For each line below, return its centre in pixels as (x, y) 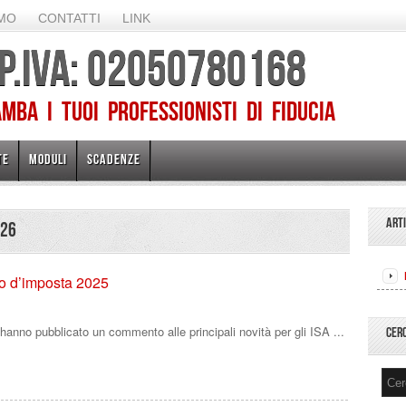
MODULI (48, 159)
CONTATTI (69, 18)
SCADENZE (114, 159)
